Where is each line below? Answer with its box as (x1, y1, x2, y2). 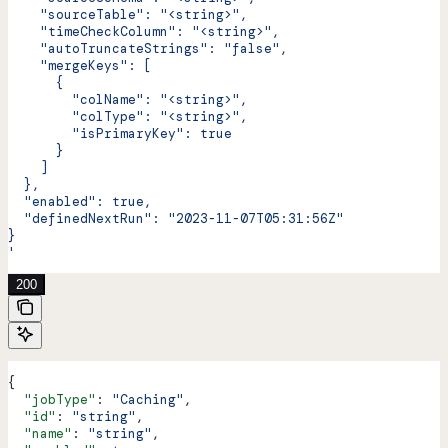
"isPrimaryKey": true (8, 124, 232, 142)
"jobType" (8, 391, 96, 409)
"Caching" (112, 391, 184, 409)
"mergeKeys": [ (8, 56, 152, 74)
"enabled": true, (8, 192, 152, 210)
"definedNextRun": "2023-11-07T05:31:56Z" (8, 209, 344, 227)
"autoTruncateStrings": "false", (8, 39, 288, 57)
